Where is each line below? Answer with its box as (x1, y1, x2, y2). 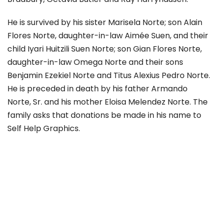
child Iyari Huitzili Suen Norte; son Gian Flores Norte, (7, 43, 202, 55)
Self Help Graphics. (7, 123, 80, 135)
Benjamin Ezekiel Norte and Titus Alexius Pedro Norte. (7, 70, 210, 82)
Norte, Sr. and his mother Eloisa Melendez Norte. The (7, 96, 208, 108)
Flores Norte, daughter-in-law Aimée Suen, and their (7, 30, 208, 42)
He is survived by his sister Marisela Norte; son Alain (7, 17, 202, 28)
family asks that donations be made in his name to (7, 110, 201, 121)
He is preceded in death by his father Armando (7, 83, 188, 95)
